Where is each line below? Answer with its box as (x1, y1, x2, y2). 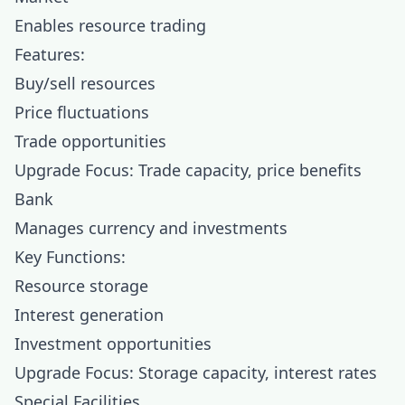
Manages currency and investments (14, 217, 287, 239)
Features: (14, 43, 85, 65)
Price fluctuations (14, 101, 149, 123)
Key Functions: (14, 246, 126, 268)
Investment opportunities (14, 333, 212, 354)
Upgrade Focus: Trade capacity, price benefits (14, 159, 362, 181)
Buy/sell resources (14, 72, 155, 94)
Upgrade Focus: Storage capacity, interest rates (14, 362, 377, 383)
